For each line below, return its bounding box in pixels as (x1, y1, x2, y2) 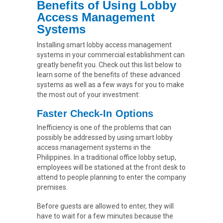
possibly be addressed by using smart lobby (37, 133, 173, 142)
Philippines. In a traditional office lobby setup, (37, 153, 176, 162)
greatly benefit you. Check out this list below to (37, 61, 182, 69)
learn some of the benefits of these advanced (37, 71, 180, 79)
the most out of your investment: (37, 91, 140, 99)
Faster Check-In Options (37, 108, 157, 119)
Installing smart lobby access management (37, 41, 172, 49)
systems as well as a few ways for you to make (37, 81, 184, 89)
